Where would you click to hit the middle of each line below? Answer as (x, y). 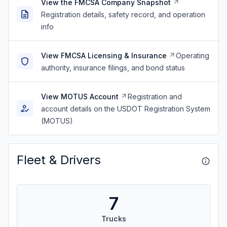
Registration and (155, 97)
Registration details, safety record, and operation (123, 14)
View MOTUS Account (80, 97)
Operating (193, 55)
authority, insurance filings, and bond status (113, 68)
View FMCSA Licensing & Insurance (104, 55)
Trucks (113, 219)
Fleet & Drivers (59, 160)
